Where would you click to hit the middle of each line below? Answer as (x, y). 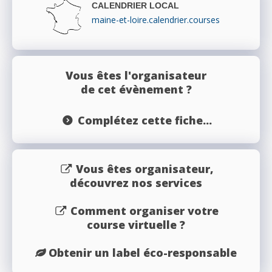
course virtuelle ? (136, 225)
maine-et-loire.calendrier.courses (156, 20)
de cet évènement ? (136, 90)
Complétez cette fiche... (144, 121)
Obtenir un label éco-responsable (143, 253)
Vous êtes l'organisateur (136, 76)
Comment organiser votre (145, 211)
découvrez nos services (136, 183)
